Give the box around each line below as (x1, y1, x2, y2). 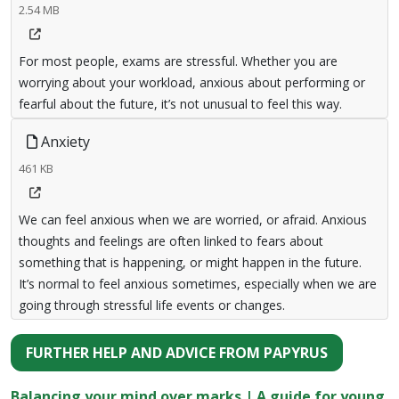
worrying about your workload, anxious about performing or (19, 74, 365, 91)
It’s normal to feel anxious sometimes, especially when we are (19, 275, 377, 292)
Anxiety (37, 132, 90, 151)
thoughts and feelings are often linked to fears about (19, 232, 323, 249)
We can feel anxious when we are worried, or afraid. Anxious (19, 211, 367, 228)
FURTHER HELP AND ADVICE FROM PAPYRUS (26, 343, 328, 362)
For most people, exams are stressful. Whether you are (19, 53, 338, 69)
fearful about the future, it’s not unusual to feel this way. (19, 95, 342, 112)
